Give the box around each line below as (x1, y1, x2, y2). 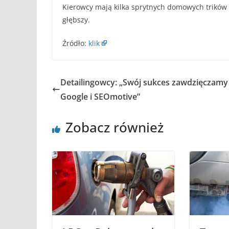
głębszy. (62, 14, 90, 25)
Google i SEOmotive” (60, 90, 140, 102)
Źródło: (62, 38, 88, 48)
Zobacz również (65, 118, 164, 136)
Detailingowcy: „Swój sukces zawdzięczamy (60, 76, 228, 88)
